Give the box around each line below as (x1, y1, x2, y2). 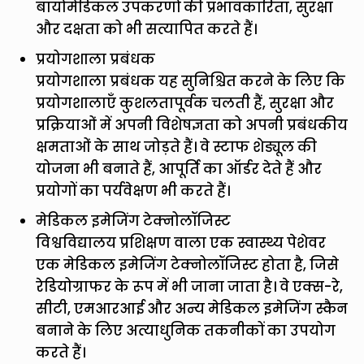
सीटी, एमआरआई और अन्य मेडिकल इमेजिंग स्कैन (36, 298, 349, 318)
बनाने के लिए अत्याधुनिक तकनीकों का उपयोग (36, 320, 336, 340)
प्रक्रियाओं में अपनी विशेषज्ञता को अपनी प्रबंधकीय (36, 115, 349, 135)
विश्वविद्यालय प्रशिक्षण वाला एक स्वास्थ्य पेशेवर (36, 232, 327, 253)
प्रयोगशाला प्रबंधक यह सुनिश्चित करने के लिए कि (36, 71, 346, 91)
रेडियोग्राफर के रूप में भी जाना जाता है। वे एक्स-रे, (36, 276, 344, 297)
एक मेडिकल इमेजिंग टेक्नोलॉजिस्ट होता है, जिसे (36, 254, 340, 275)
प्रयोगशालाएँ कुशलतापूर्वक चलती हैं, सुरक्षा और (36, 93, 335, 113)
